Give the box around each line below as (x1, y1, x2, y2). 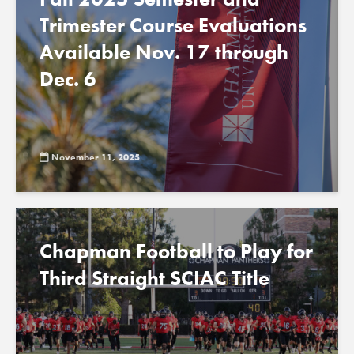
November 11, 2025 (51, 151, 140, 164)
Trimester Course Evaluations (40, 12, 307, 39)
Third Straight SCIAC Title (40, 265, 269, 292)
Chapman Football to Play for (40, 238, 313, 265)
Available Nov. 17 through (40, 39, 288, 66)
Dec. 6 (40, 66, 96, 92)
